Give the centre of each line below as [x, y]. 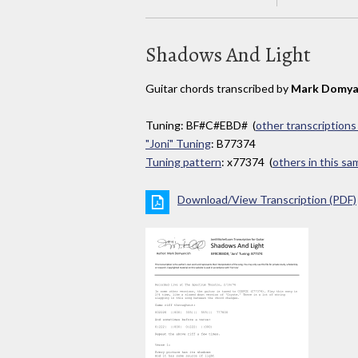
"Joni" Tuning [178, 144]
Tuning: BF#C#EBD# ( [201, 125]
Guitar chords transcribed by [218, 88]
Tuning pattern [183, 162]
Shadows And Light [228, 54]
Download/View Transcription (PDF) [267, 200]
